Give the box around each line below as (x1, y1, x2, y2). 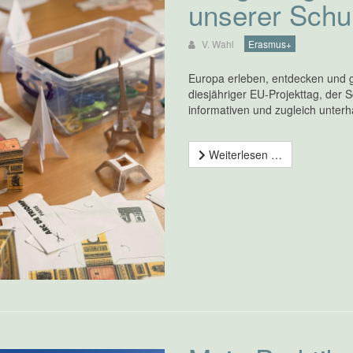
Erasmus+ (247, 36, 292, 50)
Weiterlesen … (205, 146, 282, 162)
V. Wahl (201, 36, 234, 50)
